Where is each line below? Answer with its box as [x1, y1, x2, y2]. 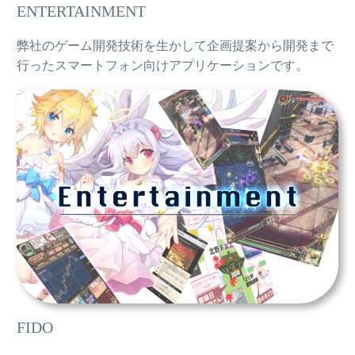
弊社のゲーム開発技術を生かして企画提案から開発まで [17, 39, 334, 53]
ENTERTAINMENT [17, 2, 146, 20]
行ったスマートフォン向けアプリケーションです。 [17, 59, 308, 73]
